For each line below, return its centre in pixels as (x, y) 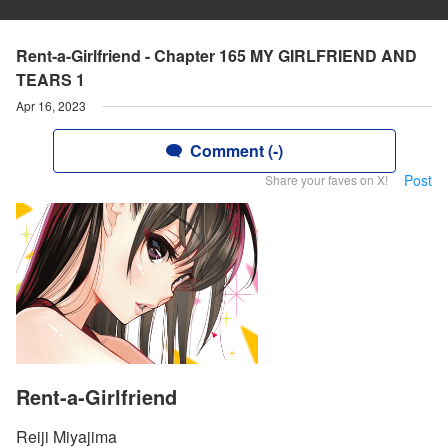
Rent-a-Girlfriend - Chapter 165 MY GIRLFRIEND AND (216, 55)
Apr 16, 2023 (51, 105)
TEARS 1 (50, 79)
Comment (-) (236, 150)
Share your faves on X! (326, 179)
